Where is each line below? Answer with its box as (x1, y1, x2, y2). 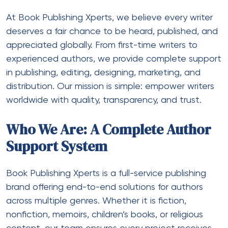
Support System (6, 136, 107, 156)
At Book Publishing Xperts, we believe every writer (6, 13, 213, 22)
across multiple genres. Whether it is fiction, (6, 196, 186, 206)
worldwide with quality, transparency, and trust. (6, 95, 202, 105)
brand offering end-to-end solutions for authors (6, 182, 203, 192)
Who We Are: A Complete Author (6, 119, 211, 139)
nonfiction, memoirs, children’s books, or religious (6, 210, 203, 219)
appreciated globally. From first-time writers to (6, 40, 197, 50)
